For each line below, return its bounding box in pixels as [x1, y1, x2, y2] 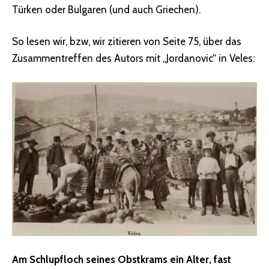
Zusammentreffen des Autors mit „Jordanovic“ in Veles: [12, 52, 255, 65]
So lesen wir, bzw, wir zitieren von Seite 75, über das [12, 35, 241, 48]
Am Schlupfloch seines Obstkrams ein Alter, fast [12, 253, 231, 266]
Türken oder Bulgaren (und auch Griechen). [12, 3, 201, 16]
